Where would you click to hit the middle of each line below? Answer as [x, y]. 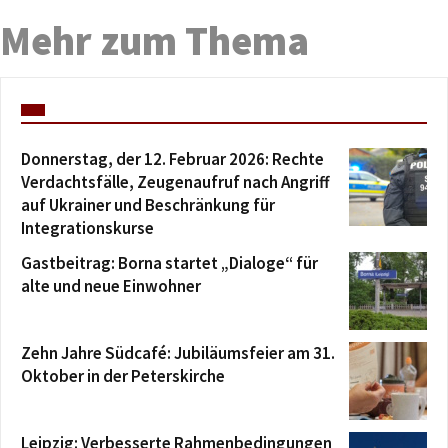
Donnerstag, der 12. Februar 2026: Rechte [172, 158]
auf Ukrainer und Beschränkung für [148, 204]
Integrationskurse [87, 227]
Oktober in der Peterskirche [123, 375]
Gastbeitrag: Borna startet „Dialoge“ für [169, 262]
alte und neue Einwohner [111, 285]
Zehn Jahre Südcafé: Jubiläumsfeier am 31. [178, 352]
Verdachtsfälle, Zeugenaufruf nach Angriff [175, 181]
